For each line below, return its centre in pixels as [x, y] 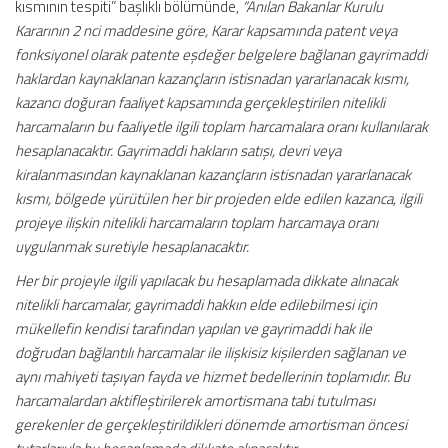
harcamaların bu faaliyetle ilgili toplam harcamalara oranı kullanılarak [221, 126]
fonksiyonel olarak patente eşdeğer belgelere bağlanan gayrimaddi [221, 54]
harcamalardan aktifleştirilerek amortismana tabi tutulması [195, 400]
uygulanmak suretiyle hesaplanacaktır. [132, 246]
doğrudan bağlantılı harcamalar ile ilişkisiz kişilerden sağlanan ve [210, 352]
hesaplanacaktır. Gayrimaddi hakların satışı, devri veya [178, 150]
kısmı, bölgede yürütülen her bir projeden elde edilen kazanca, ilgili [218, 198]
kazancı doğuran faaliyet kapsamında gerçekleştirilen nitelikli [200, 102]
